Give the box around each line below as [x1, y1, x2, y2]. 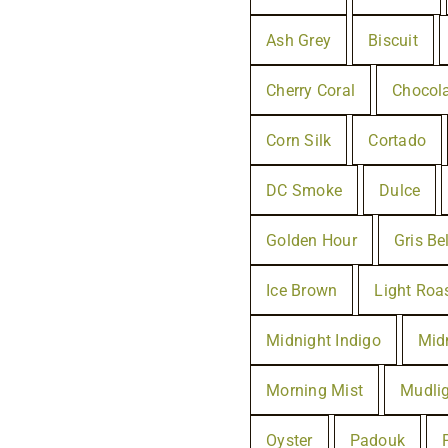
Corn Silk [266, 130, 332, 150]
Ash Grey [266, 30, 332, 50]
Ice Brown [266, 280, 338, 300]
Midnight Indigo [266, 330, 381, 350]
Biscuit [368, 30, 418, 50]
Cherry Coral [266, 80, 356, 100]
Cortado [368, 130, 426, 150]
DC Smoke [266, 180, 343, 200]
